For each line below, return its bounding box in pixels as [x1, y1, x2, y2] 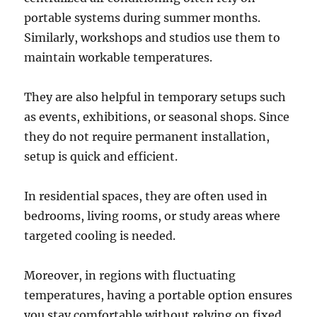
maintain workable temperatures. [24, 50, 213, 64]
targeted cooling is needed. [24, 228, 176, 243]
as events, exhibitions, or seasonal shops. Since [24, 109, 290, 124]
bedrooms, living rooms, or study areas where [24, 208, 281, 223]
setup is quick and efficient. [24, 149, 178, 163]
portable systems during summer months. [24, 10, 261, 25]
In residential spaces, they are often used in [24, 188, 268, 203]
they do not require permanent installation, [24, 129, 270, 144]
